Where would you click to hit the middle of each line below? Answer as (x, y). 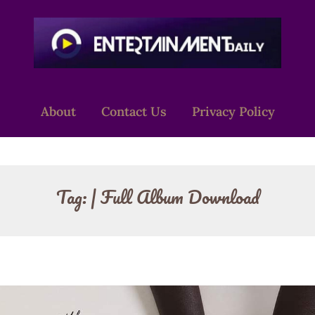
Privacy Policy (233, 111)
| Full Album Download (175, 197)
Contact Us (134, 111)
